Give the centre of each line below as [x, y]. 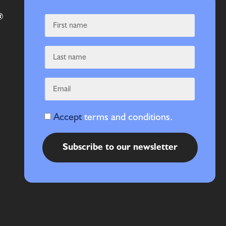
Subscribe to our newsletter [120, 147]
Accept [69, 117]
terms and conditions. [129, 117]
